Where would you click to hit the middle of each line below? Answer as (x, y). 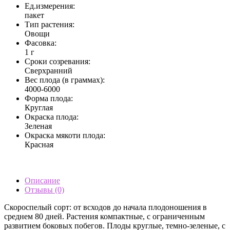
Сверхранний (49, 70)
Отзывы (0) (44, 189)
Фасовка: (41, 43)
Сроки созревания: (57, 61)
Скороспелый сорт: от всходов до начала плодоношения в (106, 207)
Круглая (39, 107)
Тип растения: (50, 24)
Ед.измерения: (50, 6)
